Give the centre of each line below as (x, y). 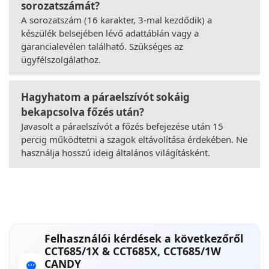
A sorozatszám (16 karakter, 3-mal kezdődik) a (116, 20)
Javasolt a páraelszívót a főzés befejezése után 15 (122, 126)
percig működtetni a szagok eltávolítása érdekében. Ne (134, 139)
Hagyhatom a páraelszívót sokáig (105, 97)
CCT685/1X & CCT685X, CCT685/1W (133, 251)
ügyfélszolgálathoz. (61, 59)
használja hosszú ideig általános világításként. (116, 152)
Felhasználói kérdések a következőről (144, 238)
